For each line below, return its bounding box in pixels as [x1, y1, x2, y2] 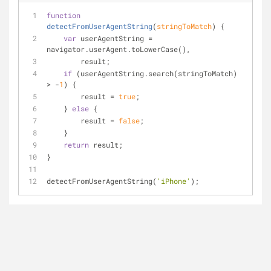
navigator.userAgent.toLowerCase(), [47, 44, 191, 54]
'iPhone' [157, 176, 191, 186]
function [47, 10, 80, 20]
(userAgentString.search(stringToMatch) [72, 68, 237, 78]
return [64, 140, 89, 149]
